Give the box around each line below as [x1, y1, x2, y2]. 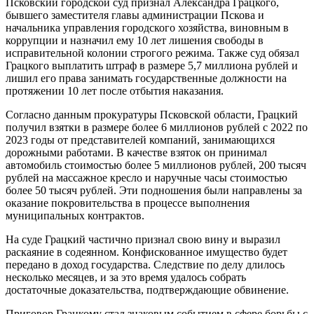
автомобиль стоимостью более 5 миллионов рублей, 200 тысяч [6, 158, 306, 171]
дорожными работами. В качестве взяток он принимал [6, 146, 267, 158]
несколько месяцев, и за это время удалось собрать [6, 271, 246, 283]
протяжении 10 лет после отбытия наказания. [6, 84, 224, 97]
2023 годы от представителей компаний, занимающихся [6, 133, 275, 146]
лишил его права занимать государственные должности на [6, 71, 287, 84]
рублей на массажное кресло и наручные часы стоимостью [6, 171, 287, 184]
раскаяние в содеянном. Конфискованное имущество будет [6, 245, 287, 258]
